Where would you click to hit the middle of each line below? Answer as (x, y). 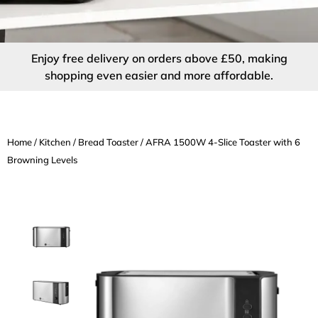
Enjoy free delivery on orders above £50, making (159, 58)
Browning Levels (42, 159)
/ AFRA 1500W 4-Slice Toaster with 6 (219, 142)
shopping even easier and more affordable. (159, 75)
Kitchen (55, 142)
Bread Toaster (108, 142)
